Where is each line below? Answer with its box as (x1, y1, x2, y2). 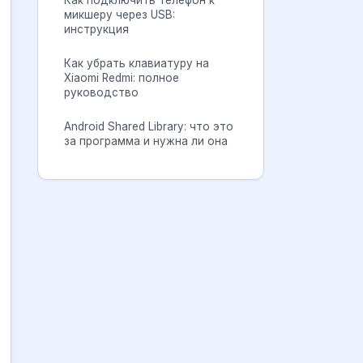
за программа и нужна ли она (64, 135, 228, 147)
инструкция (64, 23, 129, 36)
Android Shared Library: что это (64, 120, 233, 133)
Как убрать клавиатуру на (64, 57, 209, 70)
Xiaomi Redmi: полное (64, 71, 179, 84)
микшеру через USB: (64, 8, 175, 21)
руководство (64, 86, 139, 99)
